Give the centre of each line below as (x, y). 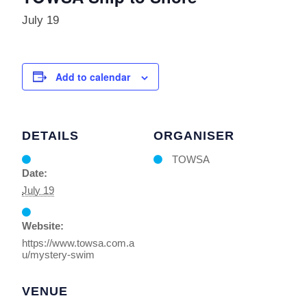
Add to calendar (93, 76)
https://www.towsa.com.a (78, 243)
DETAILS (50, 135)
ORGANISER (194, 135)
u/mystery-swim (58, 254)
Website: (43, 225)
